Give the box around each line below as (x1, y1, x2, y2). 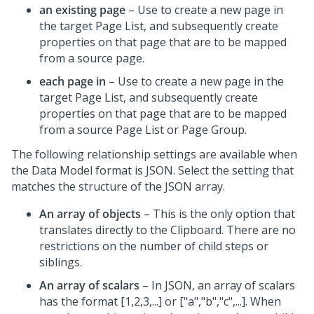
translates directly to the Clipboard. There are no (39, 222, 296, 238)
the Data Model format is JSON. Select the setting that (11, 163, 294, 178)
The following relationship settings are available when (11, 146, 297, 162)
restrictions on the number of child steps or (39, 238, 268, 254)
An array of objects (39, 206, 141, 221)
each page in (39, 74, 106, 89)
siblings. (39, 254, 82, 270)
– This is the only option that (141, 206, 295, 221)
